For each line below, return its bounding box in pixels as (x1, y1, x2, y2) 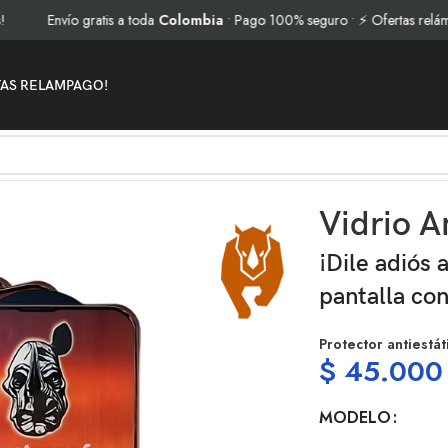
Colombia (115, 10, 181, 30)
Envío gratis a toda (4, 10, 116, 30)
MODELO (319, 406, 392, 429)
